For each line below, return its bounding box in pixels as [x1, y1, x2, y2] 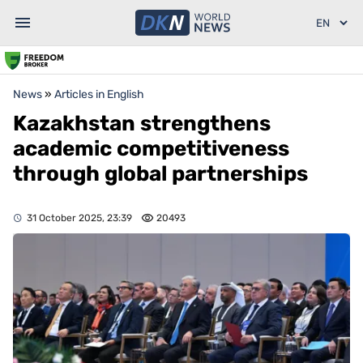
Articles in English [54, 88, 144, 101]
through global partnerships [13, 161, 308, 186]
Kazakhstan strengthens [13, 111, 271, 136]
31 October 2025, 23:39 [27, 212, 132, 224]
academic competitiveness [13, 136, 289, 161]
